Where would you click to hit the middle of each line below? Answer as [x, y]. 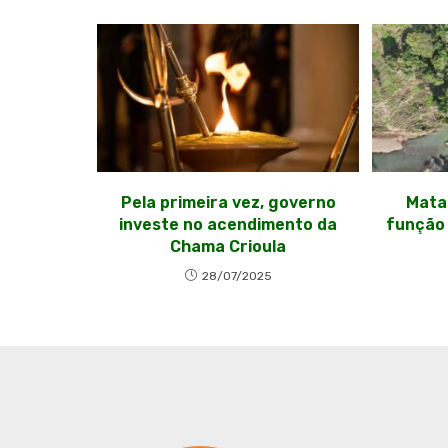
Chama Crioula [228, 246]
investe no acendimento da [228, 224]
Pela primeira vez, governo [228, 202]
